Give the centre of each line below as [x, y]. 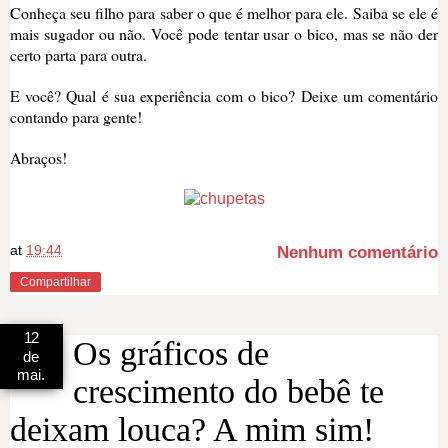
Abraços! [38, 157]
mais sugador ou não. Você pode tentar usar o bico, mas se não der [224, 33]
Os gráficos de [171, 353]
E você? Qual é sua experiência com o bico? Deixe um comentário [224, 95]
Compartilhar [55, 281]
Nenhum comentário [357, 252]
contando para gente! [76, 116]
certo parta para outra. [78, 54]
